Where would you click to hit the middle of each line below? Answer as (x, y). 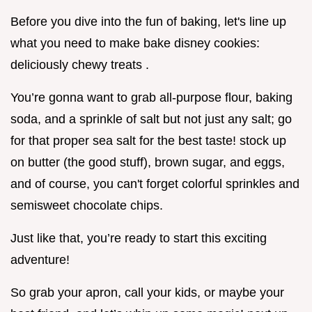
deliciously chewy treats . (80, 65)
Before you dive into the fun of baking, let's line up (148, 22)
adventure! (40, 260)
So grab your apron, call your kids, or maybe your (147, 293)
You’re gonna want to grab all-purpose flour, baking (151, 98)
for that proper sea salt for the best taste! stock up (148, 141)
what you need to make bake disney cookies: (135, 44)
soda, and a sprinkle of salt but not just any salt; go (151, 119)
